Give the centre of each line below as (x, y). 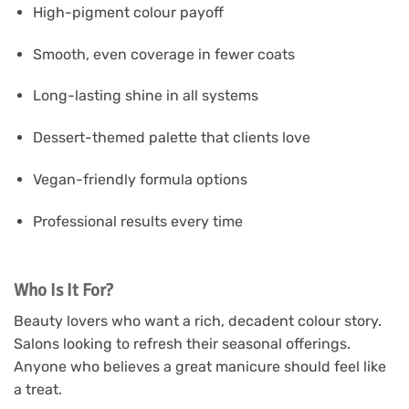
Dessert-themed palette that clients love (171, 138)
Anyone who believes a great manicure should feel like (200, 367)
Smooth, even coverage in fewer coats (163, 54)
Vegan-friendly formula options (140, 179)
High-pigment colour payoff (128, 12)
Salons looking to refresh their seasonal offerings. (182, 344)
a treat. (38, 390)
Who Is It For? (63, 290)
